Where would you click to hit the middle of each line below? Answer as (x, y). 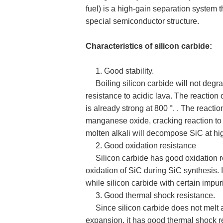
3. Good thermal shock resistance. (150, 195)
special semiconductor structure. (142, 21)
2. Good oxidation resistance (141, 146)
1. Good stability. (120, 71)
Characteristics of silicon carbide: (149, 46)
